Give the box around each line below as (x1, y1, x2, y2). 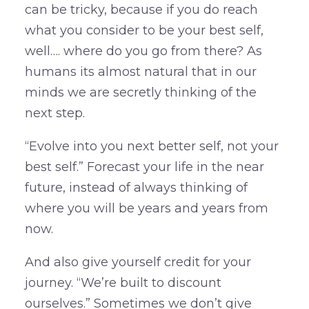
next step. (24, 106, 85, 121)
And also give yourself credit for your (24, 255, 251, 270)
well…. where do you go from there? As (24, 43, 262, 59)
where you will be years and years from (24, 201, 268, 217)
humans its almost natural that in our (24, 64, 257, 80)
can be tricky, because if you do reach (24, 2, 258, 18)
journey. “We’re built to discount (24, 275, 221, 291)
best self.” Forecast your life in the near (24, 159, 264, 175)
